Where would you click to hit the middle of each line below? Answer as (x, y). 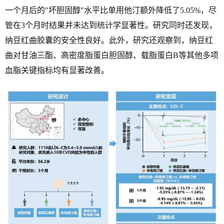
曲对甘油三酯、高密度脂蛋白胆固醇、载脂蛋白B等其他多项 (112, 55)
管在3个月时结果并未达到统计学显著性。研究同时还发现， (111, 25)
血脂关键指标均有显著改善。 (57, 70)
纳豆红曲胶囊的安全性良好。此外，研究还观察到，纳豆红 (109, 40)
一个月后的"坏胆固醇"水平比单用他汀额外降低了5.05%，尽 (111, 10)
